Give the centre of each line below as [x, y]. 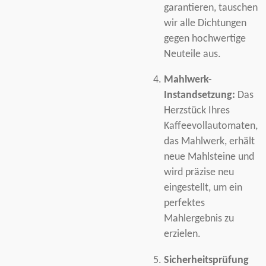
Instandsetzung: [199, 96]
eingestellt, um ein [203, 188]
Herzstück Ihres [197, 111]
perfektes [184, 204]
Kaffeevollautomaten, [210, 126]
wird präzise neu [199, 173]
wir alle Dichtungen [205, 23]
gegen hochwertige [205, 39]
